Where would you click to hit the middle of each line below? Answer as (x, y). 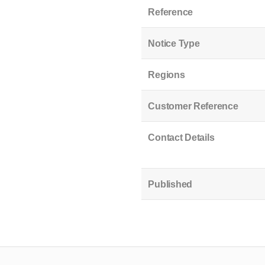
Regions (167, 75)
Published (170, 184)
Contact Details (181, 137)
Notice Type (174, 43)
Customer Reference (193, 106)
